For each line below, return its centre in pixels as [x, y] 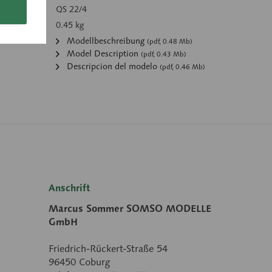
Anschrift [70, 188]
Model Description [103, 53]
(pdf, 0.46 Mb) [183, 67]
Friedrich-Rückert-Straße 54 [108, 249]
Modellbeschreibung [106, 41]
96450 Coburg [80, 262]
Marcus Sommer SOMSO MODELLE [130, 209]
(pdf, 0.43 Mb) [164, 54]
